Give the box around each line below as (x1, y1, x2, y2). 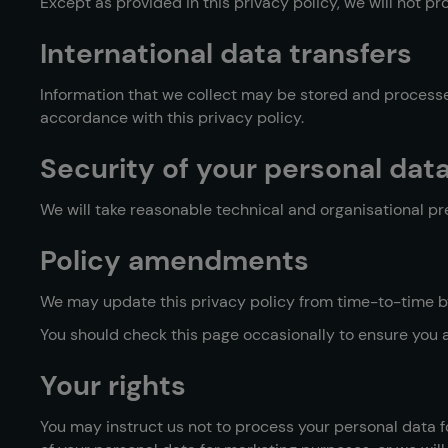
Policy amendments (40, 242, 309, 279)
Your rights (40, 367, 186, 404)
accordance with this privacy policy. (40, 107, 304, 128)
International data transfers (40, 35, 412, 72)
